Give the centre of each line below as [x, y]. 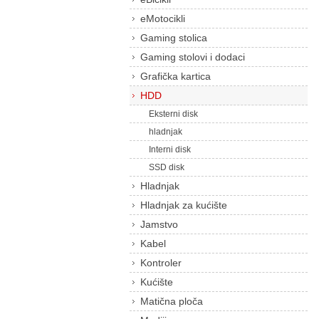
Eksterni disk [169, 114]
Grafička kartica [176, 76]
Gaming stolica [174, 38]
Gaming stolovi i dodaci [193, 57]
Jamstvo [159, 224]
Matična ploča [172, 301]
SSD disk [162, 167]
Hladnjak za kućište [184, 205]
